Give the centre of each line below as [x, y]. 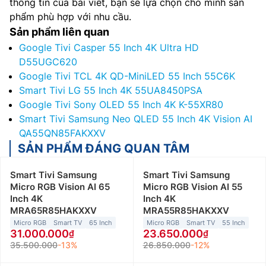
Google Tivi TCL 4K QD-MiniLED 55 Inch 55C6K [127, 76]
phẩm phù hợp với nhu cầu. [70, 17]
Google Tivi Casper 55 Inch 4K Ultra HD [109, 48]
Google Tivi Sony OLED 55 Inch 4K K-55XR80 [121, 105]
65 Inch [101, 223]
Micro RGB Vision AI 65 [60, 187]
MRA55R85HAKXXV [186, 211]
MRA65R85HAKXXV [53, 211]
